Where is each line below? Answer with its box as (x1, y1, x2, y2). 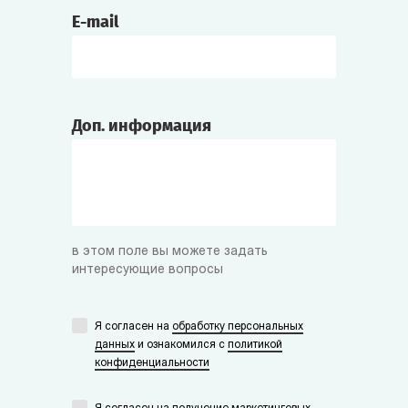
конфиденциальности (95, 358, 209, 370)
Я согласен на (95, 321, 172, 333)
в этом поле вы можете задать (72, 245, 268, 260)
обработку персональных (172, 321, 303, 333)
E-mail (72, 12, 118, 33)
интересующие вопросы (72, 263, 223, 278)
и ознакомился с (135, 340, 228, 352)
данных (95, 340, 135, 352)
